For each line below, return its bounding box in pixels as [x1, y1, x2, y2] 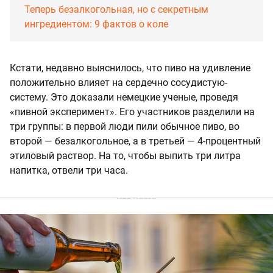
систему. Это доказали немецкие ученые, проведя [10, 91, 238, 104]
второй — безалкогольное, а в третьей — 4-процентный [10, 135, 261, 147]
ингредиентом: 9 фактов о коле [24, 18, 168, 30]
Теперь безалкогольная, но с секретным [24, 4, 208, 16]
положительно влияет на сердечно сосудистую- [10, 77, 227, 89]
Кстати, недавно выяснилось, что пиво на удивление [10, 62, 250, 74]
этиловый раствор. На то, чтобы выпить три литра [10, 150, 241, 162]
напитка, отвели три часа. [10, 165, 128, 177]
